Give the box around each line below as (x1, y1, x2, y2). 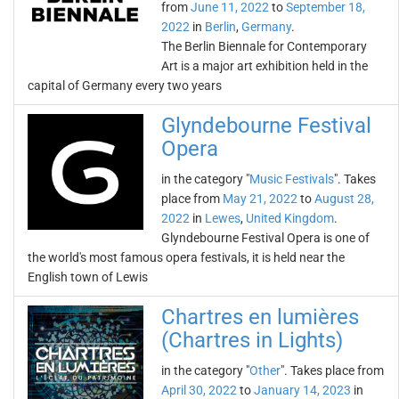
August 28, (314, 191, 374, 206)
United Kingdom (246, 211, 334, 225)
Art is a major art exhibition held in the (161, 59, 368, 73)
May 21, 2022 (223, 191, 297, 206)
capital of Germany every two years (28, 78, 222, 93)
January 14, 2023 (254, 383, 351, 397)
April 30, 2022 (161, 383, 237, 397)
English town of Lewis (28, 270, 148, 284)
